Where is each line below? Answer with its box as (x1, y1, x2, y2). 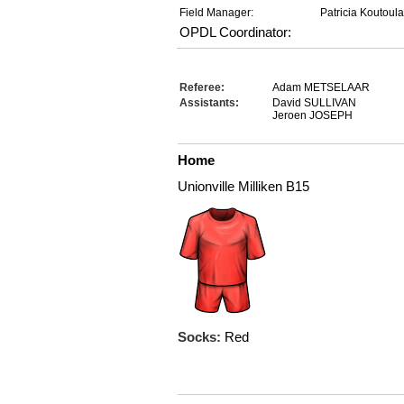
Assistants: (179, 96, 239, 109)
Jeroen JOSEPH (272, 109, 353, 122)
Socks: (178, 329, 225, 344)
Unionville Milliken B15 (178, 179, 309, 194)
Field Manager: (179, 6, 253, 19)
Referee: (179, 81, 225, 94)
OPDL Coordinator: (179, 24, 291, 40)
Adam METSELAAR (272, 81, 370, 94)
